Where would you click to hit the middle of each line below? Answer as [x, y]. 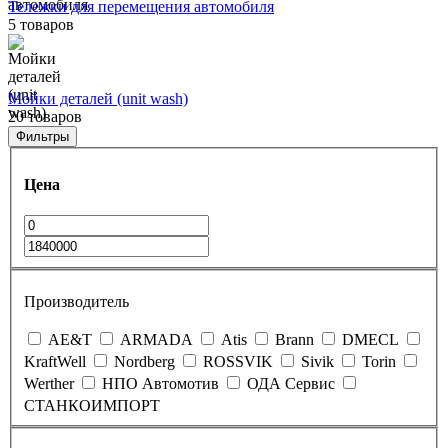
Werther [49, 383]
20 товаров [45, 116]
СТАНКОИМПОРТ [92, 405]
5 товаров [41, 24]
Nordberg [144, 361]
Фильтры [42, 136]
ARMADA [156, 339]
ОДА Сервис [291, 383]
